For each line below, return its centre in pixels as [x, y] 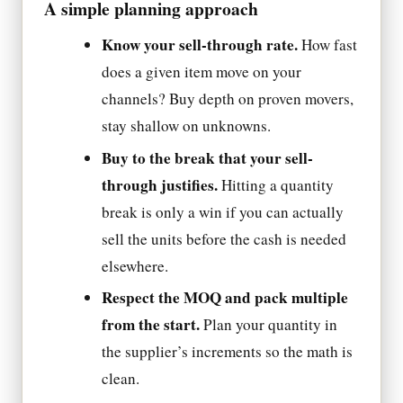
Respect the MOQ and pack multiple [225, 297]
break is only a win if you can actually [223, 211]
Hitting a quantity [276, 184]
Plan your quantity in [269, 324]
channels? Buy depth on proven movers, [228, 99]
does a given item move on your [202, 72]
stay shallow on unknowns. [187, 126]
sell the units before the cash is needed [224, 238]
